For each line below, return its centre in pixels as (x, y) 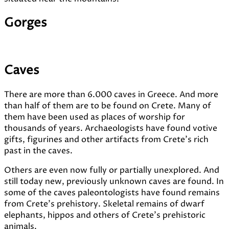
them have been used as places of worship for (95, 117)
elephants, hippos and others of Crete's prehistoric (105, 215)
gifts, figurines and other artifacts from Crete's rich (106, 140)
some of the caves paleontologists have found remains (112, 193)
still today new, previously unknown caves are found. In (114, 182)
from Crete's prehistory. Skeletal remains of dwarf (104, 204)
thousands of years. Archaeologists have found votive (111, 129)
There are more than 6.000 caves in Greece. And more (111, 95)
